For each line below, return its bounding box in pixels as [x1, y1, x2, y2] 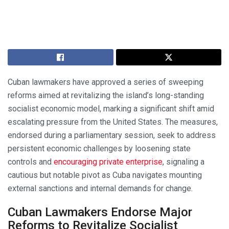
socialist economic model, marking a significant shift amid [8, 103, 214, 113]
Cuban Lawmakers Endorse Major [8, 204, 192, 219]
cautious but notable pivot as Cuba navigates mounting [8, 170, 202, 180]
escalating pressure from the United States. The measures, [8, 117, 218, 127]
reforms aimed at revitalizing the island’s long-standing [8, 90, 204, 100]
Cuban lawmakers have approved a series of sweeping [8, 77, 203, 87]
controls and [8, 156, 54, 167]
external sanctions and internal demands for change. [8, 183, 193, 193]
